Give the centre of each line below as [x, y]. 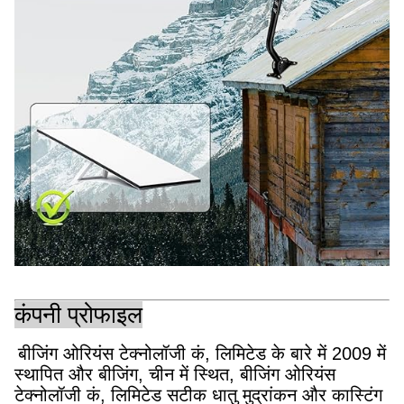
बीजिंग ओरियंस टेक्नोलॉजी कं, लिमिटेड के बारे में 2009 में [202, 354]
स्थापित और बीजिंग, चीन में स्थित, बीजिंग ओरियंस [175, 375]
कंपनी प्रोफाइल [78, 315]
